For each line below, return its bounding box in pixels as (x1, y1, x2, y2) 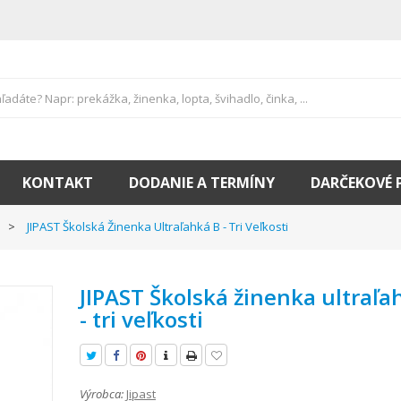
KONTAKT (22, 173, 93, 192)
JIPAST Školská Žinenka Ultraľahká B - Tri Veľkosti (27, 218, 288, 235)
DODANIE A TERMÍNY (129, 173, 275, 192)
